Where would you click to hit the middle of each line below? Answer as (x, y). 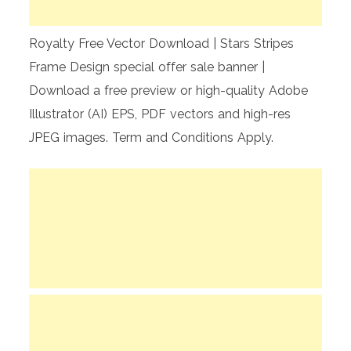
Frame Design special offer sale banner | (147, 67)
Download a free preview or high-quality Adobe (169, 91)
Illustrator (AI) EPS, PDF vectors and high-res (160, 114)
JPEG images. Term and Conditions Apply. (152, 138)
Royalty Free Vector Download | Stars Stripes (162, 44)
